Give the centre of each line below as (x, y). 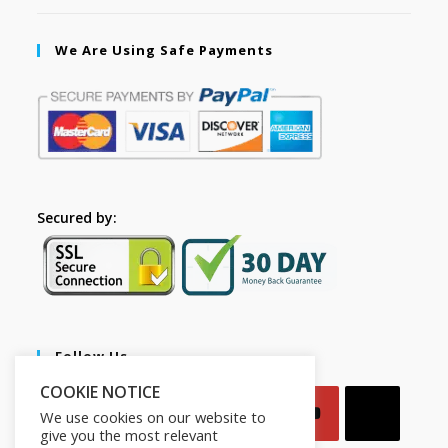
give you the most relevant (129, 435)
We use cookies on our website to (153, 417)
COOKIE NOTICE (100, 392)
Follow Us (92, 356)
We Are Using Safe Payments (164, 50)
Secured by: (79, 218)
